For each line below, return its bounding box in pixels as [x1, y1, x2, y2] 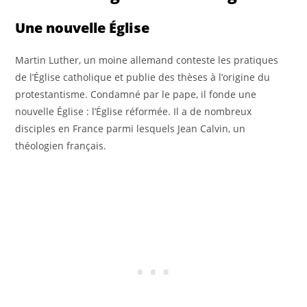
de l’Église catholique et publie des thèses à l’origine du [15, 70, 271, 84]
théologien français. [15, 138, 107, 152]
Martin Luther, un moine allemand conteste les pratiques [15, 53, 279, 66]
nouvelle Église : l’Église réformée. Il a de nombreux [15, 104, 252, 118]
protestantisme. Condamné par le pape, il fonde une [15, 87, 257, 101]
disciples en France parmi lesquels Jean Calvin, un [15, 121, 246, 135]
